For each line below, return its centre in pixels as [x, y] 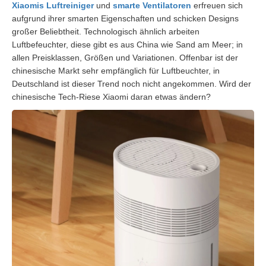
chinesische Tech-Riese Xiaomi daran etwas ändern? [111, 96]
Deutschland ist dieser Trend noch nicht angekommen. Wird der [132, 83]
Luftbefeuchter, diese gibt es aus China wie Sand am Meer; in [127, 44]
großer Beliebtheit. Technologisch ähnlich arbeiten [106, 31]
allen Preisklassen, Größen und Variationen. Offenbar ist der [125, 57]
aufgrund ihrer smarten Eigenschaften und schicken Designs [125, 18]
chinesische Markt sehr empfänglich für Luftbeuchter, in [116, 70]
